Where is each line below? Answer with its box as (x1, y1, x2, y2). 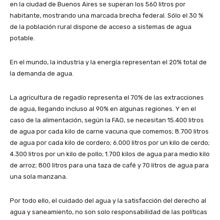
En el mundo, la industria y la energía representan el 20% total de (10, 58, 207, 66)
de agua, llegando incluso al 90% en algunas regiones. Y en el (10, 105, 196, 113)
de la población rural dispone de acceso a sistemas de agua (10, 23, 192, 31)
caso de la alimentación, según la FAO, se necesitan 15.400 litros (10, 116, 204, 124)
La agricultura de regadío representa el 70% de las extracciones (10, 94, 204, 102)
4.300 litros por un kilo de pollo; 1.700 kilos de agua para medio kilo (10, 150, 210, 158)
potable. (10, 34, 35, 42)
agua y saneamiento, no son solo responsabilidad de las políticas (10, 208, 207, 216)
